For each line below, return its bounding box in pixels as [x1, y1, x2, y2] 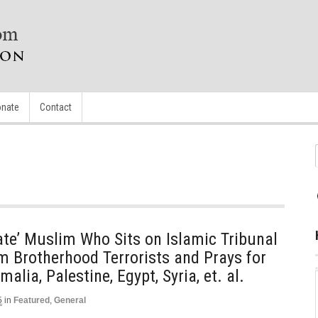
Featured [13, 295, 50, 305]
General [54, 295, 86, 305]
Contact [40, 102, 72, 113]
